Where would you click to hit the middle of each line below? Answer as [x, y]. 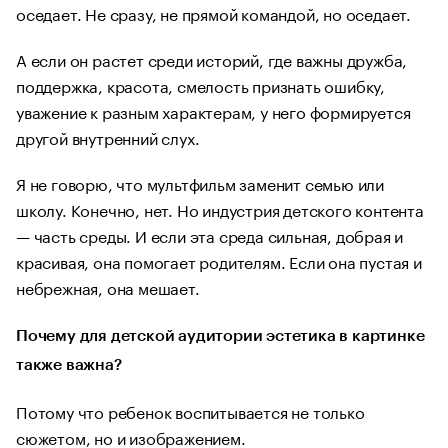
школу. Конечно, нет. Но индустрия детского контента [220, 208]
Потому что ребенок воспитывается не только [190, 410]
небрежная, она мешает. [108, 286]
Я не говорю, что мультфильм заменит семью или [200, 182]
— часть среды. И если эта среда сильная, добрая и [210, 234]
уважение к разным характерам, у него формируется [213, 110]
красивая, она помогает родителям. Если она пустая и [219, 260]
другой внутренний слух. [108, 136]
